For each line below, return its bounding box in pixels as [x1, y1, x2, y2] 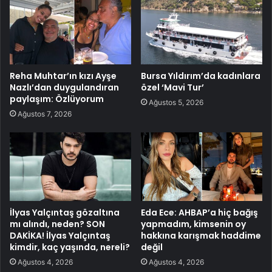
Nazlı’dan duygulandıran [10, 81, 119, 93]
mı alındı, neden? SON [10, 217, 105, 230]
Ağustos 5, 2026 [149, 97, 203, 107]
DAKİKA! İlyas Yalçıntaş [10, 229, 110, 242]
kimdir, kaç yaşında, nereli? [10, 240, 130, 253]
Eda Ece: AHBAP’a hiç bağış [141, 206, 258, 219]
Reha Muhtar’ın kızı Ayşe [10, 69, 117, 82]
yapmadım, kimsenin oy [141, 217, 246, 230]
